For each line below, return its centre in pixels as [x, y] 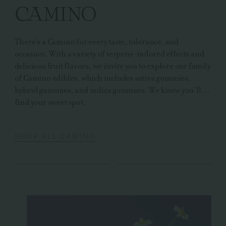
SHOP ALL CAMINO [55, 136]
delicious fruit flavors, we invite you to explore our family [112, 66]
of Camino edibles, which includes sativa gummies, [102, 78]
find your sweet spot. [50, 102]
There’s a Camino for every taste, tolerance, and [96, 41]
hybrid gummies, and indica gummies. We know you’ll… [112, 90]
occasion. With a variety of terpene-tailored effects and [109, 53]
